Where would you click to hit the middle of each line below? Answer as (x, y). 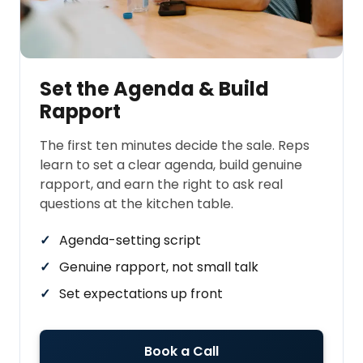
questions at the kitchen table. (137, 204)
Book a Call (181, 352)
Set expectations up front (141, 294)
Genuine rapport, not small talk (159, 267)
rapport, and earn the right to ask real (161, 185)
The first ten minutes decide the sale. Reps (175, 146)
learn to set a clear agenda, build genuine (171, 165)
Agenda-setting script (130, 241)
